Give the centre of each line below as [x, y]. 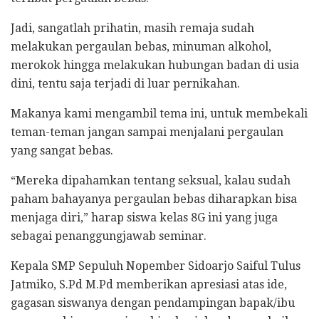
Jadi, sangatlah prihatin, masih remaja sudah [132, 28]
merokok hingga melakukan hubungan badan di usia [155, 65]
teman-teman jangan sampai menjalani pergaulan [147, 132]
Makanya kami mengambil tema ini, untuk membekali [159, 113]
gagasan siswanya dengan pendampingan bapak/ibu [153, 303]
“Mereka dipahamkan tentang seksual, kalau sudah [151, 180]
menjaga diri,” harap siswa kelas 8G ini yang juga [144, 217]
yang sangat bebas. [62, 150]
